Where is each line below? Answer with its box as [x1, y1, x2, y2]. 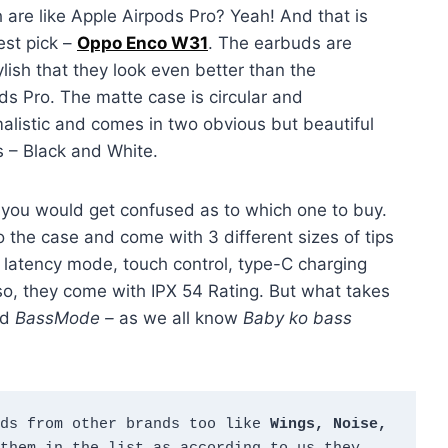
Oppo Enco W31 [76, 32, 208, 53]
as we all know [119, 307, 238, 328]
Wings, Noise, [269, 416, 387, 434]
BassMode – [15, 307, 119, 328]
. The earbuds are [207, 32, 352, 53]
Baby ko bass [238, 307, 352, 328]
